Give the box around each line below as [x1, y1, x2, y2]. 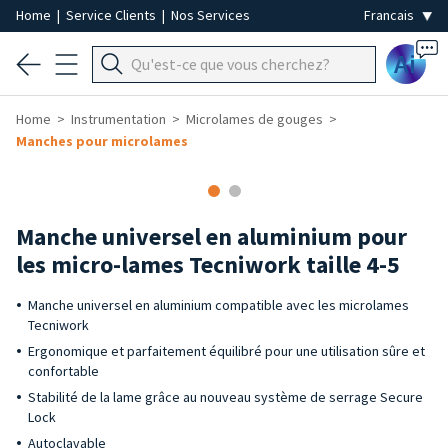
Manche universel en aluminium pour [16, 221, 407, 252]
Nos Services [171, 6, 250, 24]
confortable [28, 362, 99, 380]
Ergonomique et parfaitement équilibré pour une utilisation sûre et [28, 342, 425, 360]
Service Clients [66, 6, 159, 24]
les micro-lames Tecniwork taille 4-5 [16, 249, 400, 280]
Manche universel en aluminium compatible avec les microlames [28, 296, 409, 314]
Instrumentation [71, 110, 166, 128]
